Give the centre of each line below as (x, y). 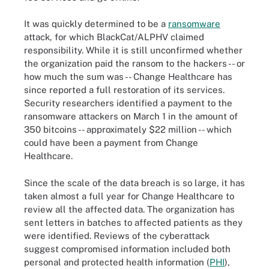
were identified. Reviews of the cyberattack (117, 235)
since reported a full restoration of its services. (124, 90)
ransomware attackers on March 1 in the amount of (131, 116)
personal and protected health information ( (117, 262)
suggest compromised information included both (127, 249)
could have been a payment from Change (111, 143)
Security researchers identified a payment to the (128, 103)
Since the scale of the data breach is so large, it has (134, 183)
